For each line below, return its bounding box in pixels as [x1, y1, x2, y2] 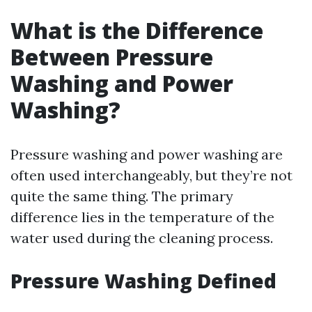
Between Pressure [10, 42, 213, 72]
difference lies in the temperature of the [10, 208, 274, 226]
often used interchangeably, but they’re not [10, 166, 292, 184]
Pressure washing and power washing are [10, 146, 283, 163]
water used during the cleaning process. [10, 229, 273, 247]
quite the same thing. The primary [10, 187, 233, 205]
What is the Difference [10, 15, 263, 45]
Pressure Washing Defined [10, 267, 276, 294]
